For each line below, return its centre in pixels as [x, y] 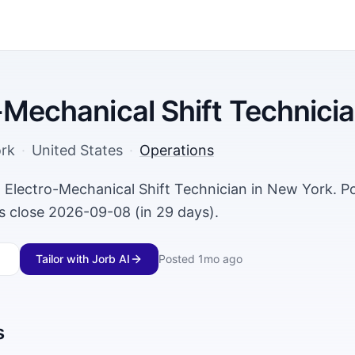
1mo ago [220, 259]
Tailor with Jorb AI [83, 259]
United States [77, 150]
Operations [177, 150]
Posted [177, 259]
